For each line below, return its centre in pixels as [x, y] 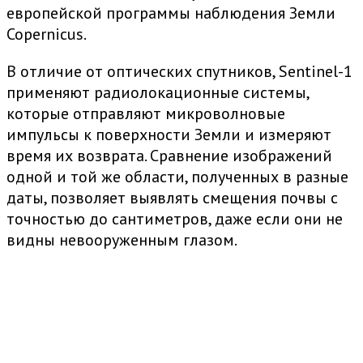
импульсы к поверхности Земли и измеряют [169, 135]
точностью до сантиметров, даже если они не [175, 219]
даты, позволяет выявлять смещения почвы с [172, 198]
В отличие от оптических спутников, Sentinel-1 [179, 72]
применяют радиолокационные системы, [158, 93]
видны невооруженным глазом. [122, 240]
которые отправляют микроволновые [146, 114]
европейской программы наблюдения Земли [171, 13]
